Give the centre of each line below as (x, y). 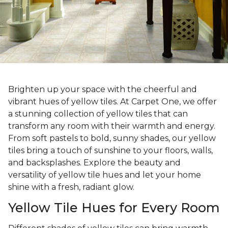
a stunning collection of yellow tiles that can (98, 114)
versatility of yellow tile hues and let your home (105, 175)
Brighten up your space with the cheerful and (103, 90)
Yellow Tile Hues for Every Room (114, 208)
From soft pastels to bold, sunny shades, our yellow (112, 138)
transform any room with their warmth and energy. (112, 126)
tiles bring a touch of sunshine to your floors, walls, (110, 151)
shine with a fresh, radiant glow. (71, 187)
